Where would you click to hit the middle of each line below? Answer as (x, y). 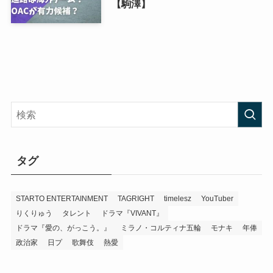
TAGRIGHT (136, 198)
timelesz (177, 198)
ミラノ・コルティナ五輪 (161, 228)
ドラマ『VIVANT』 (132, 213)
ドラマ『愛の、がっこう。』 (63, 228)
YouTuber (217, 198)
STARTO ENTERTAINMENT (62, 198)
